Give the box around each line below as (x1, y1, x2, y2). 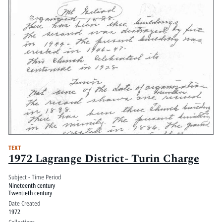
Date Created (8, 199, 41, 208)
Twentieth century (8, 188, 52, 198)
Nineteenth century (8, 181, 55, 190)
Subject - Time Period (8, 172, 61, 182)
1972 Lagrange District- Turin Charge (8, 150, 199, 167)
